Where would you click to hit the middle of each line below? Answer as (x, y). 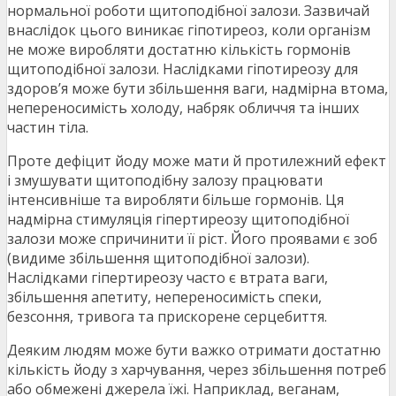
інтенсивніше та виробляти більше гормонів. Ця (175, 200)
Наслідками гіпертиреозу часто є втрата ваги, (168, 278)
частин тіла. (48, 128)
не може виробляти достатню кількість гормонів (179, 50)
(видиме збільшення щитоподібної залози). (158, 259)
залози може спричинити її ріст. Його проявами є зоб (192, 239)
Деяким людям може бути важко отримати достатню (194, 350)
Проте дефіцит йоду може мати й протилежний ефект (197, 161)
